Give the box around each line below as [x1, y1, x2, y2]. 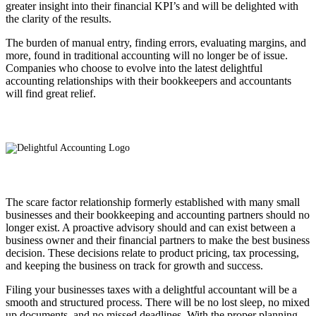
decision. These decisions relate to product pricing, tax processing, [6, 246, 299, 259]
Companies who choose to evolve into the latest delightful [6, 61, 262, 74]
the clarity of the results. [6, 12, 111, 25]
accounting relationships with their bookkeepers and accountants [6, 74, 291, 87]
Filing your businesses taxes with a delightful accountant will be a [6, 283, 297, 296]
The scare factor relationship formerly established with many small [6, 195, 300, 208]
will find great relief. [6, 87, 96, 99]
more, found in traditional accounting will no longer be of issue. [6, 49, 288, 61]
